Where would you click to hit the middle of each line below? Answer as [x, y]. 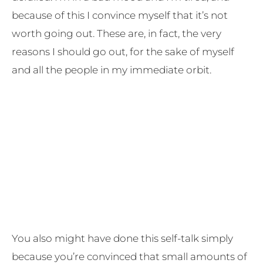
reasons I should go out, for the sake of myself [123, 51]
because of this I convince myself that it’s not [120, 15]
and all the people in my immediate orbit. [112, 70]
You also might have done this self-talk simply [122, 238]
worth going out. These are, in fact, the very [117, 33]
